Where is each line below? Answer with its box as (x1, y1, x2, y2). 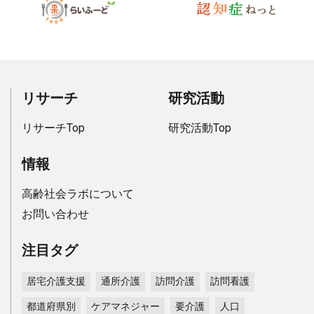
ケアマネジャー (91, 301, 160, 313)
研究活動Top (168, 121, 231, 135)
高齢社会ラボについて (22, 186, 134, 200)
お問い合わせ (22, 207, 89, 221)
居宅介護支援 (27, 275, 86, 287)
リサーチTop (22, 121, 85, 135)
